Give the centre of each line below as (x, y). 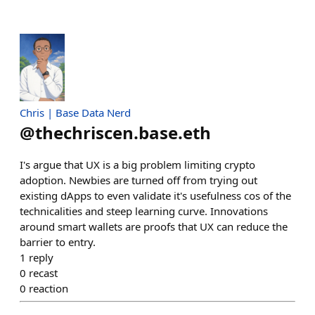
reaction (49, 288)
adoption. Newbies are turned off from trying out (139, 180)
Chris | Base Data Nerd (75, 112)
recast (43, 272)
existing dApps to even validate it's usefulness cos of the (155, 195)
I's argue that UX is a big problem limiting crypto (137, 164)
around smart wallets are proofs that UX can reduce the (154, 226)
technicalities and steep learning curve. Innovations (144, 211)
